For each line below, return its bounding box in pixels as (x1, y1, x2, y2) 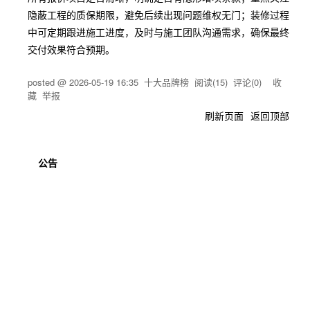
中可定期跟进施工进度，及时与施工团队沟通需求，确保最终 (28, 25, 289, 39)
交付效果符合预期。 (28, 42, 115, 56)
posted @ (28, 75, 69, 89)
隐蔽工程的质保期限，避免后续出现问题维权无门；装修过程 (28, 8, 289, 21)
